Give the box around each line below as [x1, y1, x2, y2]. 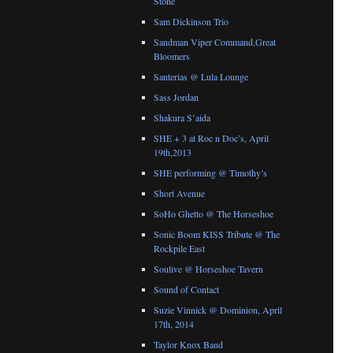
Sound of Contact [154, 283, 219, 296]
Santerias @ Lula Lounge [154, 70, 248, 84]
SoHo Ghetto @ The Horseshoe [154, 207, 273, 221]
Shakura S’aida [154, 111, 210, 124]
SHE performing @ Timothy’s [154, 166, 267, 180]
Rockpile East [154, 242, 205, 255]
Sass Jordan [154, 91, 199, 104]
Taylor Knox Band [154, 338, 223, 351]
